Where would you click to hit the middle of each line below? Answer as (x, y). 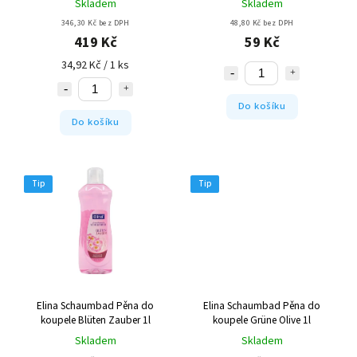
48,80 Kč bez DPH (262, 23)
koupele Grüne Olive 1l (262, 320)
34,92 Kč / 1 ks (95, 65)
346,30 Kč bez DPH (95, 23)
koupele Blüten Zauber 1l (95, 320)
